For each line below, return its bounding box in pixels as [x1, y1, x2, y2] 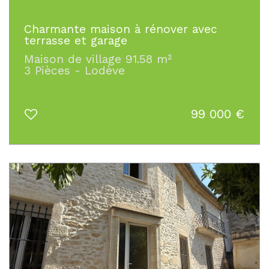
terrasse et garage [24, 33, 127, 47]
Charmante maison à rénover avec [24, 22, 217, 36]
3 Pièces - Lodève [24, 63, 125, 77]
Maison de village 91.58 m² [24, 52, 172, 66]
